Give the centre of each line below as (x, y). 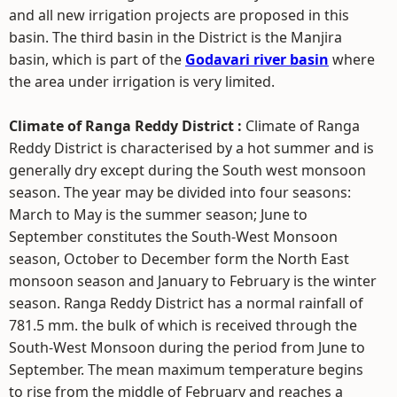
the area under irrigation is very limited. (142, 82)
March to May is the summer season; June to (158, 214)
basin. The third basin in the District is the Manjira (175, 37)
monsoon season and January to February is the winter (193, 281)
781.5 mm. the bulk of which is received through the (183, 325)
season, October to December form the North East (179, 259)
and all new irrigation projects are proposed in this (179, 15)
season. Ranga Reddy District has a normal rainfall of (186, 303)
